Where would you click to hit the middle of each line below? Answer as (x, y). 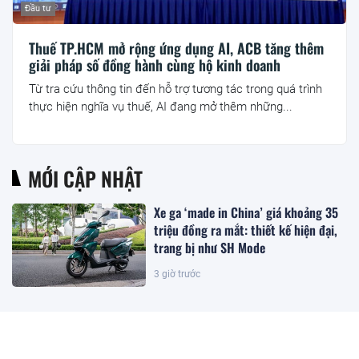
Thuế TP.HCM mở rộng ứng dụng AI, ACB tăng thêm (176, 48)
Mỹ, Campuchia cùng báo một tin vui (248, 320)
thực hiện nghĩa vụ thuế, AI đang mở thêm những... (161, 106)
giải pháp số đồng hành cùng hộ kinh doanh (155, 65)
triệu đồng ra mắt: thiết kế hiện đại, (246, 230)
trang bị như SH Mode (210, 247)
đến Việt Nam (188, 338)
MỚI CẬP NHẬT (85, 178)
